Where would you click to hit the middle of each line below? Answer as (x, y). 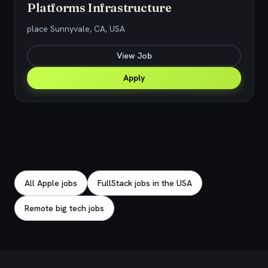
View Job (134, 56)
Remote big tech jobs (64, 208)
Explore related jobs (71, 153)
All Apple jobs (51, 183)
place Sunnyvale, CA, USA (76, 29)
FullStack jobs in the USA (145, 183)
